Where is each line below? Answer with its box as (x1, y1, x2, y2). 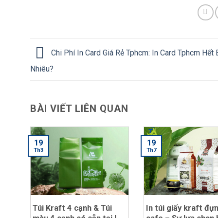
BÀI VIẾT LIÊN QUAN (30, 103, 128, 115)
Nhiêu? (30, 64, 54, 73)
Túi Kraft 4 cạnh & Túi (33, 203, 112, 213)
